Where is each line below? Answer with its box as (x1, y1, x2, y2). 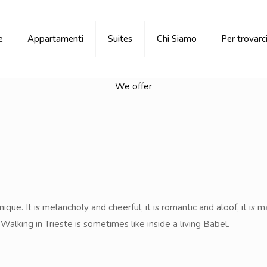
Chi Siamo (157, 33, 197, 45)
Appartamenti (27, 33, 83, 45)
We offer (115, 80, 152, 92)
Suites (108, 33, 132, 45)
